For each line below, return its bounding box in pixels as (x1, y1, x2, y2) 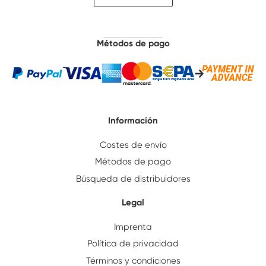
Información (108, 115, 158, 126)
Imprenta (114, 221, 152, 232)
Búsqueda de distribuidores (75, 173, 191, 184)
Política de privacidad (87, 238, 179, 249)
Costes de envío (99, 139, 167, 150)
